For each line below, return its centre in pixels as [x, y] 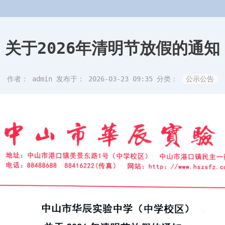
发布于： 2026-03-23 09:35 [106, 79]
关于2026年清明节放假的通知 [113, 48]
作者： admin [32, 79]
